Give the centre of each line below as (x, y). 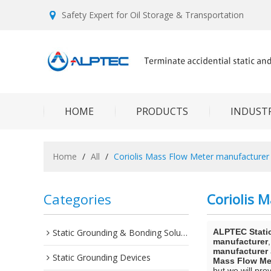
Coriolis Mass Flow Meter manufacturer (191, 156)
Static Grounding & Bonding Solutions (117, 233)
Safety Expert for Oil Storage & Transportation (153, 15)
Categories (77, 199)
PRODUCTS (162, 111)
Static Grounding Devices (102, 257)
